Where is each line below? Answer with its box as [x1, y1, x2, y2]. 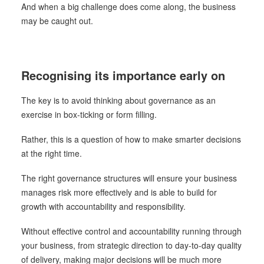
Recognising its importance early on [21, 67, 225, 84]
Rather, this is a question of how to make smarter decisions [21, 133, 241, 145]
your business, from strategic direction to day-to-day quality [21, 239, 242, 251]
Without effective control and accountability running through [21, 225, 242, 237]
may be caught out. [21, 15, 93, 27]
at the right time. [21, 147, 82, 159]
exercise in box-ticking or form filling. [21, 108, 157, 120]
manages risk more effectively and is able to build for [21, 186, 217, 198]
